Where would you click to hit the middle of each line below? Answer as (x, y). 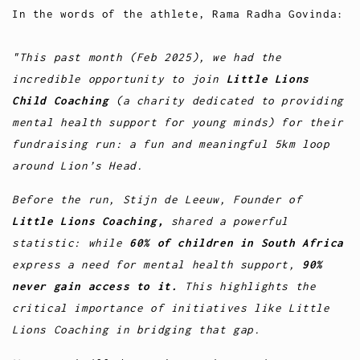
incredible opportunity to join (119, 78)
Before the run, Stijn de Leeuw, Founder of (157, 199)
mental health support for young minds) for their (178, 122)
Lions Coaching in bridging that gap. (137, 329)
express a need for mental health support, (157, 264)
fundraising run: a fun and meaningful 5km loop (171, 143)
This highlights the (247, 286)
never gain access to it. (95, 286)
